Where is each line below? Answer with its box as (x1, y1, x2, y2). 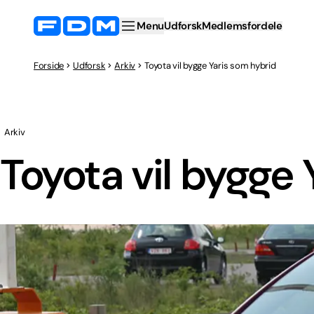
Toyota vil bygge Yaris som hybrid (144, 60, 276, 71)
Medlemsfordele (202, 19, 282, 33)
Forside (34, 60, 64, 71)
